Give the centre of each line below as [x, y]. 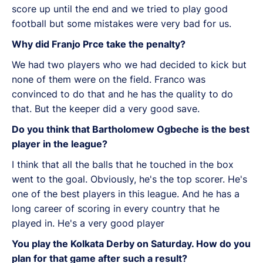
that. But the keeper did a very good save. [106, 108]
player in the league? [60, 144]
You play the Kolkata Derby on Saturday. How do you [131, 243]
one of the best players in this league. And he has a [126, 193]
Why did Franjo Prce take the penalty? [99, 44]
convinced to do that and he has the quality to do [122, 94]
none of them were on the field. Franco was [109, 79]
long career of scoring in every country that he [116, 208]
